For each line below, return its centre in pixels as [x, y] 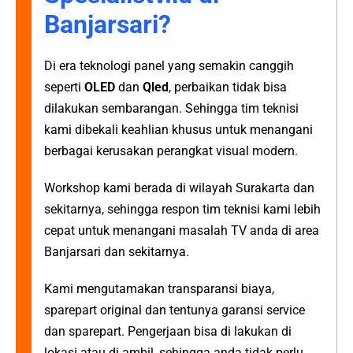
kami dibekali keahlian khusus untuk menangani [178, 130]
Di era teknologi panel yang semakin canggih [169, 66]
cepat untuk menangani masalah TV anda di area [182, 231]
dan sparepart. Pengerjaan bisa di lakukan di [168, 332]
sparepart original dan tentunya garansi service [175, 310]
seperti [64, 87]
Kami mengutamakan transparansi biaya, [159, 289]
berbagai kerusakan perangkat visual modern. [171, 151]
